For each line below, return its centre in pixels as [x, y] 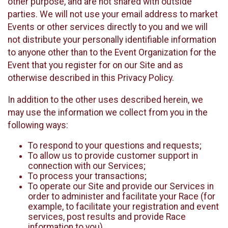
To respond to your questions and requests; [115, 146]
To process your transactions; [87, 176]
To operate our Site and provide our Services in [121, 187]
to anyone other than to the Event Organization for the [112, 53]
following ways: [38, 125]
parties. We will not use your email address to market [113, 15]
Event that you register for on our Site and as [95, 65]
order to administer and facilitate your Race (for [122, 197]
